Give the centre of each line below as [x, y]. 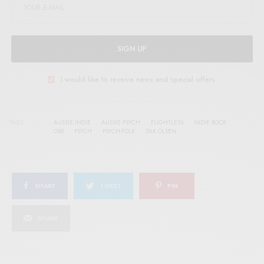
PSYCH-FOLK [119, 131]
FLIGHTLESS [167, 123]
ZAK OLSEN [161, 131]
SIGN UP [132, 49]
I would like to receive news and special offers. [138, 80]
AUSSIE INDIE [72, 123]
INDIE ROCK [210, 123]
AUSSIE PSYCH [121, 123]
